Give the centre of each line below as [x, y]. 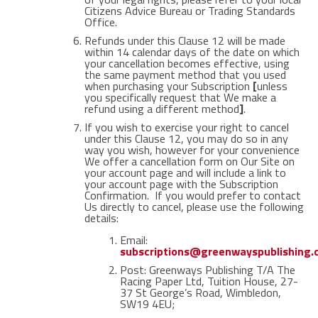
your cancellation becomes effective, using [187, 63]
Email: [133, 240]
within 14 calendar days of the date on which [192, 52]
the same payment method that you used [185, 75]
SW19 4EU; [147, 304]
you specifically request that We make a [180, 97]
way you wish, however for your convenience [192, 150]
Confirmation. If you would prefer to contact [192, 195]
